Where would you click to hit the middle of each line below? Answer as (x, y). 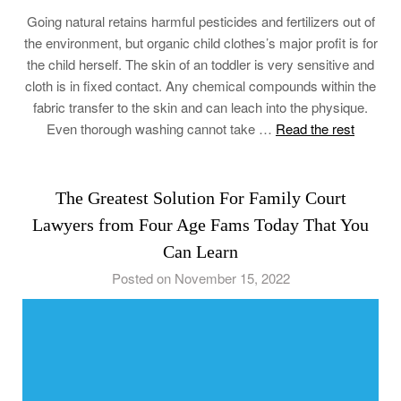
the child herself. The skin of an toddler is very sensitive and (200, 64)
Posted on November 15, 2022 (200, 278)
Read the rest (315, 128)
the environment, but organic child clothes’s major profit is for (200, 43)
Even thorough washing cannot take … (161, 128)
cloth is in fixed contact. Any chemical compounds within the (200, 85)
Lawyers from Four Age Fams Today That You (200, 225)
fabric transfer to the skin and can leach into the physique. (200, 107)
